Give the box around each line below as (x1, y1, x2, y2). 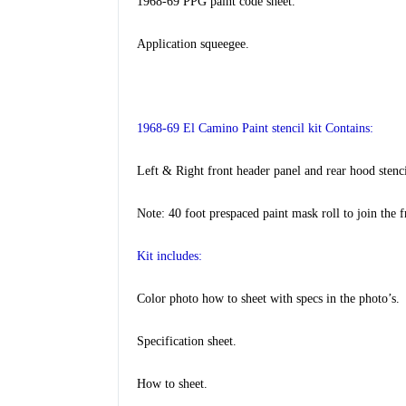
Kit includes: (137, 248, 202, 263)
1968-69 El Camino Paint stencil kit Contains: (137, 121, 373, 135)
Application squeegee (137, 36, 246, 51)
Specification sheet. (137, 333, 237, 348)
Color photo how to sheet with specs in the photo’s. (137, 291, 400, 305)
